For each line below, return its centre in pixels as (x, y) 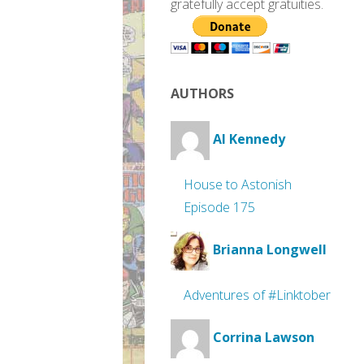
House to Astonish (238, 184)
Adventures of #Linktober (257, 295)
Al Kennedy (249, 139)
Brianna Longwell (270, 250)
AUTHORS (202, 93)
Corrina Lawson (264, 338)
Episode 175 (219, 207)
